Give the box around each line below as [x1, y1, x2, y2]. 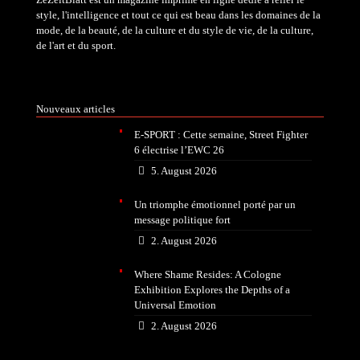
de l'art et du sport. [36, 39, 116, 51]
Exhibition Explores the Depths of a [134, 284, 291, 296]
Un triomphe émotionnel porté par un [134, 198, 297, 211]
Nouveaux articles [36, 103, 115, 115]
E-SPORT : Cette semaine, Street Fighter [134, 129, 309, 141]
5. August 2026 [150, 165, 217, 177]
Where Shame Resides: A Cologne [134, 268, 282, 280]
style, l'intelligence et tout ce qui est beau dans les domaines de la [36, 9, 321, 21]
